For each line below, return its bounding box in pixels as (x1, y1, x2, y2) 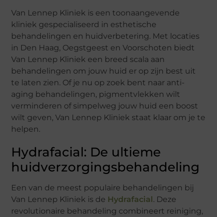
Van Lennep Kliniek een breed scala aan (11, 55, 165, 64)
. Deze (153, 195, 177, 204)
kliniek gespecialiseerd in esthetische (11, 20, 157, 30)
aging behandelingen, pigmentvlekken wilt (11, 90, 181, 99)
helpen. (11, 124, 41, 134)
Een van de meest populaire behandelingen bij (11, 183, 194, 193)
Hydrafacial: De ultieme (11, 144, 161, 160)
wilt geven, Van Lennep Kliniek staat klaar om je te (11, 113, 206, 123)
